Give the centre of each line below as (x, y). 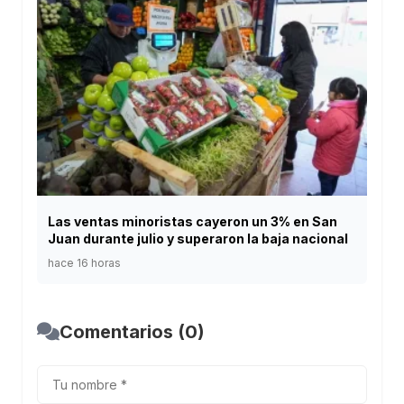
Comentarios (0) (132, 331)
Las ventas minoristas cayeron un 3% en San (193, 221)
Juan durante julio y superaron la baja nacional (198, 238)
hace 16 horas (84, 262)
